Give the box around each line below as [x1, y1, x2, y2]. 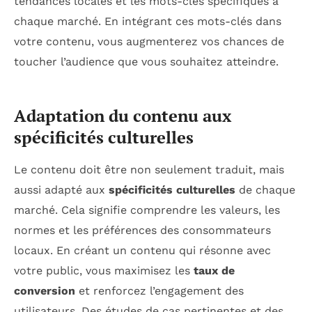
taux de [194, 264, 235, 278]
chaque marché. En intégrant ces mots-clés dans [14, 14, 281, 28]
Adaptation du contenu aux [14, 104, 231, 127]
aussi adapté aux [14, 183, 109, 197]
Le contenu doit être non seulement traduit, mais [14, 163, 284, 177]
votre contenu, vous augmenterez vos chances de [14, 34, 284, 48]
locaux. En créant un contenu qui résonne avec [14, 244, 271, 258]
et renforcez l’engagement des [75, 284, 244, 298]
